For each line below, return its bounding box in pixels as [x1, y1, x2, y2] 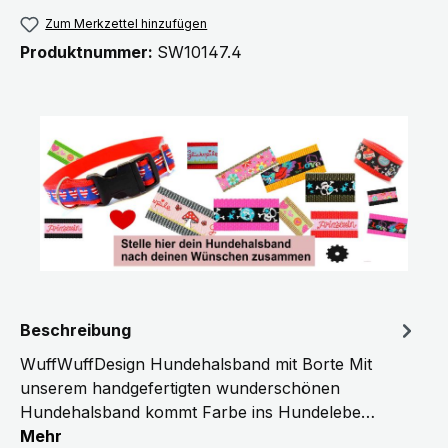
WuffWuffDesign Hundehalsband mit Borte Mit [20, 354, 372, 375]
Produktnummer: [20, 42, 157, 63]
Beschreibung [20, 320, 131, 341]
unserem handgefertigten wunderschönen [20, 378, 340, 399]
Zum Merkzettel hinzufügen [45, 16, 208, 32]
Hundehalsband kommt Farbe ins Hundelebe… [20, 402, 375, 423]
